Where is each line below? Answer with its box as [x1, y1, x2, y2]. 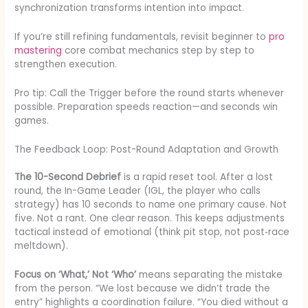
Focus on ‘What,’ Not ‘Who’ [14, 267, 137, 281]
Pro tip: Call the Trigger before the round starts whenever [14, 87, 285, 100]
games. [14, 114, 49, 128]
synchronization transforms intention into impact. [14, 1, 245, 15]
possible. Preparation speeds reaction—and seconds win [14, 100, 278, 114]
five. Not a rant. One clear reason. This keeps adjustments [14, 212, 285, 225]
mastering [14, 44, 63, 58]
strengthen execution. [14, 58, 118, 71]
